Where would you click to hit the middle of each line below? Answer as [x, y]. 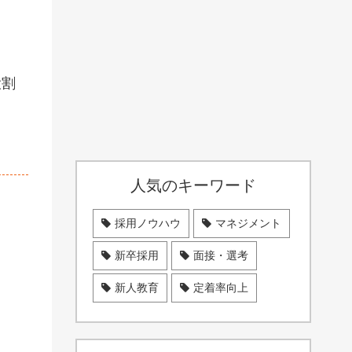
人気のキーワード [193, 185]
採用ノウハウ [148, 223]
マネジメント [248, 223]
